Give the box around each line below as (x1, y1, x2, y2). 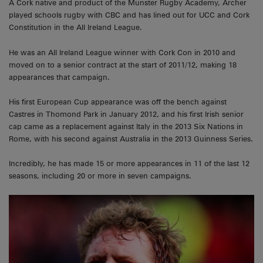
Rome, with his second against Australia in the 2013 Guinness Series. (9, 134, 253, 144)
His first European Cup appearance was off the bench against (9, 97, 227, 107)
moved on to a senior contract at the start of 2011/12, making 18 (9, 60, 237, 69)
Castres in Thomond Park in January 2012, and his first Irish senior (9, 110, 244, 119)
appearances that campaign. (9, 72, 110, 82)
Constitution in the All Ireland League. (9, 23, 142, 32)
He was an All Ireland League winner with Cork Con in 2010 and (9, 48, 235, 57)
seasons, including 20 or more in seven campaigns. (9, 171, 191, 181)
